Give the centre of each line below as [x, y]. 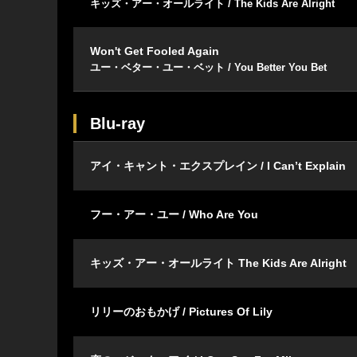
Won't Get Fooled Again [155, 51]
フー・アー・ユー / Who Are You [174, 215]
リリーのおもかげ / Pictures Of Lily [181, 312]
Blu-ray [118, 124]
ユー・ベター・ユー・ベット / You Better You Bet [208, 68]
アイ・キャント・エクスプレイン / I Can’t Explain [218, 166]
